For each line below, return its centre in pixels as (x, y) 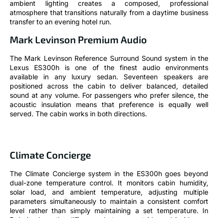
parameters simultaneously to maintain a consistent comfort (109, 201)
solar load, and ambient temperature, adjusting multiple (109, 192)
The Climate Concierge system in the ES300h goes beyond (109, 174)
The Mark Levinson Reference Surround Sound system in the (109, 58)
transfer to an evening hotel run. (61, 21)
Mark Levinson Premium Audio (78, 40)
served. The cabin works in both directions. (78, 114)
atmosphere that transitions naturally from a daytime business (109, 12)
